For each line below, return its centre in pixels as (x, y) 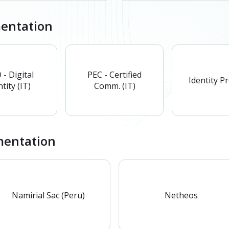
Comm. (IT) (114, 86)
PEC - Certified (114, 74)
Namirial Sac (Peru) (48, 195)
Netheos (181, 195)
